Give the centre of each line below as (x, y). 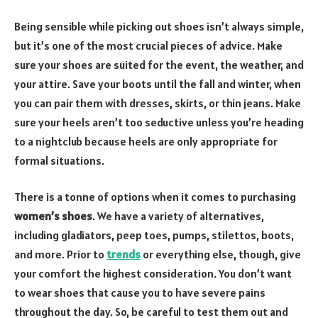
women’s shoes (53, 216)
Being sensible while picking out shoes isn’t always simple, (159, 26)
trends (124, 254)
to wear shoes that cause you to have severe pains (140, 293)
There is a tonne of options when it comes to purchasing (155, 197)
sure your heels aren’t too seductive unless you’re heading (159, 122)
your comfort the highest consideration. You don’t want (153, 274)
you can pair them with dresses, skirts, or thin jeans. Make (158, 103)
